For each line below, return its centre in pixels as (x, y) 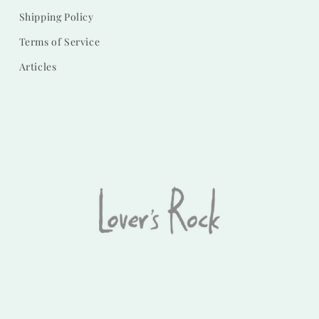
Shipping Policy (56, 17)
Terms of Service (59, 42)
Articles (38, 67)
